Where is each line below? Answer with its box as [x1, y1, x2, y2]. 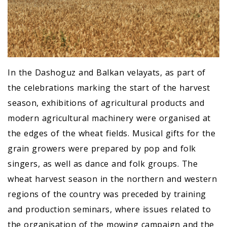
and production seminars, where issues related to [8, 203, 211, 215]
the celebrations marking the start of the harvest [8, 82, 210, 93]
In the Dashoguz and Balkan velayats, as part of [8, 66, 206, 78]
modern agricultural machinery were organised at [8, 112, 211, 124]
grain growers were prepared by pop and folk [8, 142, 196, 154]
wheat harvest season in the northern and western [8, 173, 217, 184]
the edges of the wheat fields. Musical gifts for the [8, 127, 215, 139]
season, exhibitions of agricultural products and [8, 97, 204, 108]
